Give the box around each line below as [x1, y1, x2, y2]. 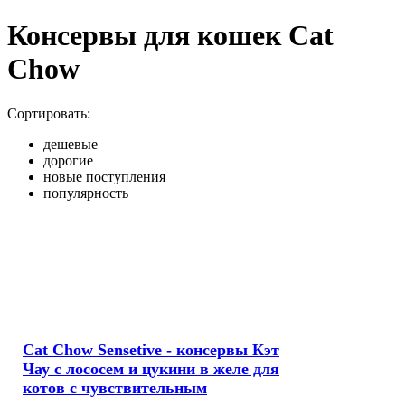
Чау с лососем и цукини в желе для [23, 359, 279, 378]
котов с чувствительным [23, 378, 207, 397]
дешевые [43, 136, 98, 152]
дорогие [43, 152, 93, 168]
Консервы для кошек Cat [7, 19, 334, 52]
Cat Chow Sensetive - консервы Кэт [23, 340, 279, 359]
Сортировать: [7, 105, 90, 121]
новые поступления [43, 168, 165, 184]
